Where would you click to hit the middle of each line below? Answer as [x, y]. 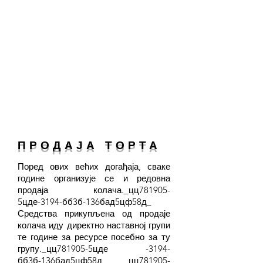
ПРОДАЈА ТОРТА [89, 145]
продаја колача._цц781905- [94, 190]
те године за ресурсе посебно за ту [94, 237]
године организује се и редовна [94, 178]
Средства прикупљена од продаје [94, 213]
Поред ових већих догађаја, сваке [94, 166]
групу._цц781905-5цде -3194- [94, 249]
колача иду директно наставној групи [94, 225]
